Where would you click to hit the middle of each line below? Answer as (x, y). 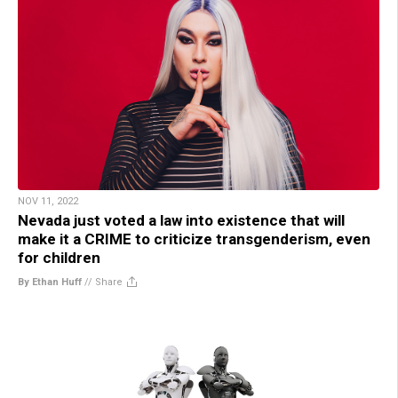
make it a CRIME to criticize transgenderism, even (194, 239)
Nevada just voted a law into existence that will (181, 220)
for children (59, 257)
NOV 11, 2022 (48, 201)
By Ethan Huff (50, 282)
